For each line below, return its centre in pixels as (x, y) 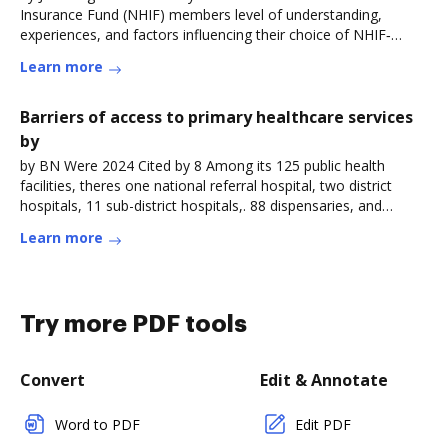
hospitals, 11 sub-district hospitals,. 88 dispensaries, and (201, 205)
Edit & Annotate (324, 380)
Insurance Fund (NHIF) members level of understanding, (201, 14)
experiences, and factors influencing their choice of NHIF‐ (205, 34)
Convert (52, 380)
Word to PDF (97, 424)
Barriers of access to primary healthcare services (216, 117)
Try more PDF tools (133, 324)
